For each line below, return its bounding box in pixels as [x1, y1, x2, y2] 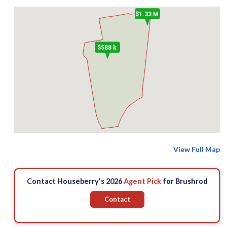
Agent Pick [123, 177, 161, 186]
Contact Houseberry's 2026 [26, 177, 124, 186]
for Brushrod [161, 177, 208, 186]
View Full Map [173, 145, 220, 154]
